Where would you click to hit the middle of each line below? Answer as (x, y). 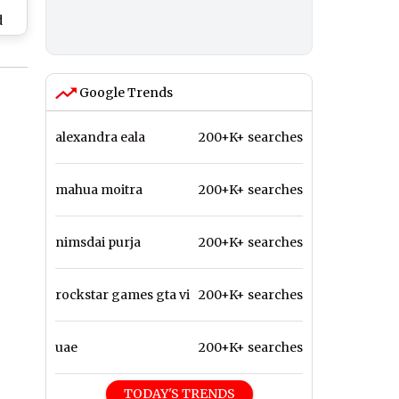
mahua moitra (99, 190)
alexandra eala (100, 138)
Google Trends (125, 93)
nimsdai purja (98, 243)
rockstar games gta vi (122, 295)
